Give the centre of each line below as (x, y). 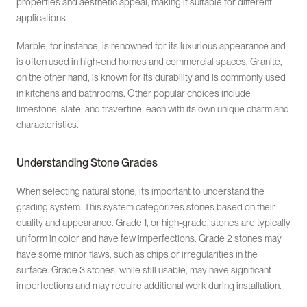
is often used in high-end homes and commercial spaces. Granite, (149, 62)
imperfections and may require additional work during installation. (149, 286)
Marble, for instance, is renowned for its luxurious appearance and (151, 46)
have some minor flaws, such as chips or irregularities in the (137, 255)
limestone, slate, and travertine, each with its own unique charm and (153, 109)
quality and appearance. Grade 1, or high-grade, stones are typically (153, 223)
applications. (42, 18)
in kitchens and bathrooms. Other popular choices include (134, 94)
